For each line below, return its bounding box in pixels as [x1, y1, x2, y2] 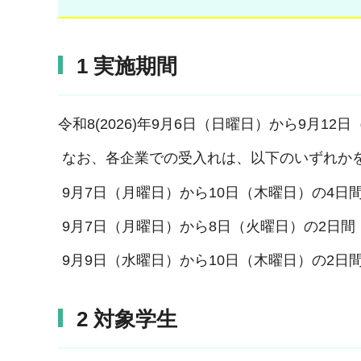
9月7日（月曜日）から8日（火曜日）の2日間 [58, 218, 355, 234]
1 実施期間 [77, 53, 177, 78]
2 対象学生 [77, 307, 177, 332]
